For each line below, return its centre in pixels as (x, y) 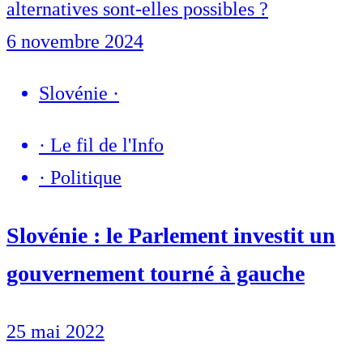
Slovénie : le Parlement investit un (171, 236)
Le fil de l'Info (107, 145)
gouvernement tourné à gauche (156, 274)
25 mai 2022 (56, 332)
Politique (86, 178)
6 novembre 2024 (75, 42)
